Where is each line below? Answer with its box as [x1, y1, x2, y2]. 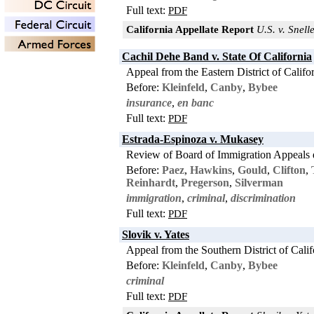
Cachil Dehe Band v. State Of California [122, 50, 312, 62]
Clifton [273, 163, 306, 176]
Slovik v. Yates [122, 228, 189, 240]
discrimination [231, 191, 296, 204]
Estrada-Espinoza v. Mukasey [122, 132, 264, 145]
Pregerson [181, 176, 229, 189]
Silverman [235, 176, 283, 189]
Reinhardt [126, 176, 175, 189]
